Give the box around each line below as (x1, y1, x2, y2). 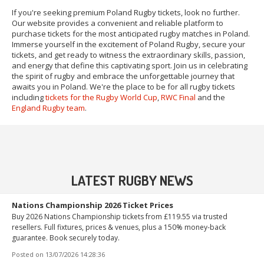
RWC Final (161, 91, 196, 103)
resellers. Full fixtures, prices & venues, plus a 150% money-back (12, 222, 226, 232)
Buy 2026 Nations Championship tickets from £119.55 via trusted (12, 211, 227, 222)
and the (196, 91, 225, 103)
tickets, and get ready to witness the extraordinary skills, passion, (12, 49, 245, 60)
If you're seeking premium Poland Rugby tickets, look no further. (12, 6, 240, 18)
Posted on (12, 249, 44, 259)
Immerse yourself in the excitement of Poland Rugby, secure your (12, 38, 245, 49)
